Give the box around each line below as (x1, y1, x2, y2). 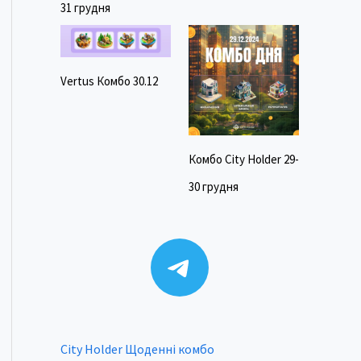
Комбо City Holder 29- (188, 151, 299, 168)
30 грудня (188, 179, 239, 195)
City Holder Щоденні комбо (60, 340, 214, 357)
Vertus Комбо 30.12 (60, 73, 158, 89)
